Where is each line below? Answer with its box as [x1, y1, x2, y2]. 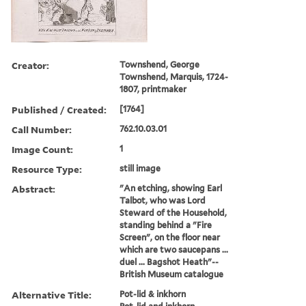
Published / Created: [12, 102, 107, 116]
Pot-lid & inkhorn [120, 288, 186, 299]
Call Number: [12, 122, 72, 136]
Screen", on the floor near [120, 232, 221, 242]
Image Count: [12, 142, 73, 156]
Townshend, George [120, 59, 200, 70]
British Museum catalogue [120, 268, 224, 279]
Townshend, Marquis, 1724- [120, 71, 229, 82]
